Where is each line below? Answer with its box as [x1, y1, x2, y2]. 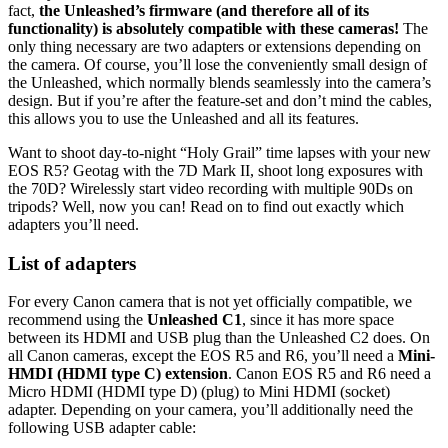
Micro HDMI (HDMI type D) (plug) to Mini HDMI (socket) [8, 383, 390, 401]
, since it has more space [242, 311, 394, 329]
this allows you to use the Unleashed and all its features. [8, 109, 359, 127]
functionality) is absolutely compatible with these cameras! [8, 19, 399, 37]
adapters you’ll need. [8, 215, 139, 233]
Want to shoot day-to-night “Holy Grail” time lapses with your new [8, 143, 431, 161]
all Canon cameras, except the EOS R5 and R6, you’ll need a [8, 347, 398, 365]
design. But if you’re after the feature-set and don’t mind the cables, [8, 91, 432, 109]
